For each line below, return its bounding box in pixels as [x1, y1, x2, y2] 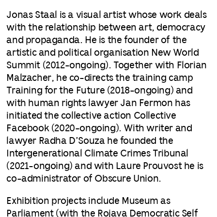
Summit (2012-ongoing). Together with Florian [6, 61, 207, 70]
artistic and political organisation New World [6, 48, 199, 58]
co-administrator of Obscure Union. [6, 174, 161, 184]
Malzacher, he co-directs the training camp [6, 73, 193, 83]
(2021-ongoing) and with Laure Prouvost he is [6, 161, 203, 171]
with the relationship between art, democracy [6, 23, 205, 32]
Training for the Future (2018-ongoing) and [6, 86, 193, 95]
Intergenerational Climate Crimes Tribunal [6, 149, 189, 158]
